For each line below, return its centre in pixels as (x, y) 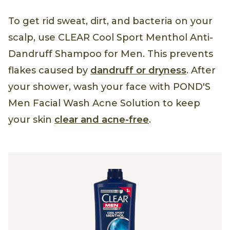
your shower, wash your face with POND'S (109, 87)
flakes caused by (49, 71)
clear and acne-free (102, 120)
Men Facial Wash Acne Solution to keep (104, 103)
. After (201, 71)
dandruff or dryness (138, 71)
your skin (31, 120)
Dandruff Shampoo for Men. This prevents (111, 54)
